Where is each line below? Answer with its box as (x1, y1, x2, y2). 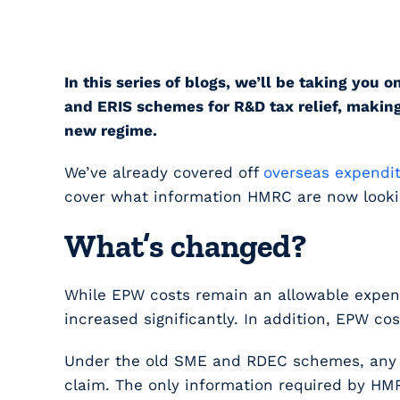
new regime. (64, 121, 157, 140)
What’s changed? (64, 227, 306, 266)
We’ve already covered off (64, 163, 263, 182)
